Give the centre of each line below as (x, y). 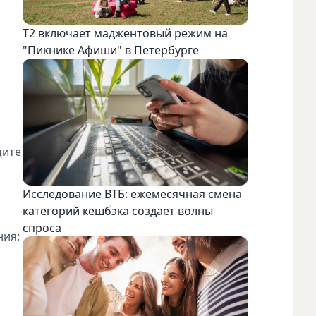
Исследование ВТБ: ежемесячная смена (132, 194)
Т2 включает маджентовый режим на (125, 33)
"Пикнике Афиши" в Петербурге (111, 50)
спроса (43, 227)
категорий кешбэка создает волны (118, 211)
